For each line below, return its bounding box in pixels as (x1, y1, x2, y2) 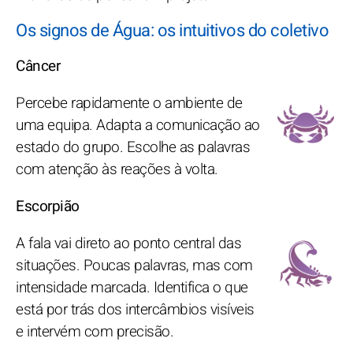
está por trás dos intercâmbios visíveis (16, 298, 255, 321)
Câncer (16, 54, 60, 77)
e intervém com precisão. (16, 320, 173, 343)
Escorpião (16, 195, 80, 217)
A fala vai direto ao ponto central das (16, 232, 241, 255)
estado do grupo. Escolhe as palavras (16, 136, 250, 158)
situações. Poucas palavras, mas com (16, 254, 253, 277)
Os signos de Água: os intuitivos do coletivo (16, 17, 329, 43)
